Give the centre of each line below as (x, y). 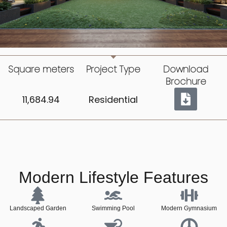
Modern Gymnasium (189, 209)
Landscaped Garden (38, 209)
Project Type (113, 69)
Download (186, 69)
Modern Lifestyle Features (113, 178)
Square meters (41, 69)
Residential (113, 100)
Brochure (186, 82)
